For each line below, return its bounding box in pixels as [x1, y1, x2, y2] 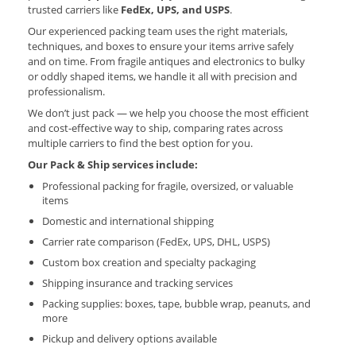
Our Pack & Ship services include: [28, 157, 198, 172]
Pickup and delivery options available [42, 331, 217, 346]
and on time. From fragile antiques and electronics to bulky [28, 54, 305, 68]
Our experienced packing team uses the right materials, [28, 24, 288, 38]
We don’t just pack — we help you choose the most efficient [28, 106, 309, 120]
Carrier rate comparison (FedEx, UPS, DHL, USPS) [42, 234, 270, 249]
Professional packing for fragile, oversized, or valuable [42, 179, 293, 193]
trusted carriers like [28, 2, 121, 17]
